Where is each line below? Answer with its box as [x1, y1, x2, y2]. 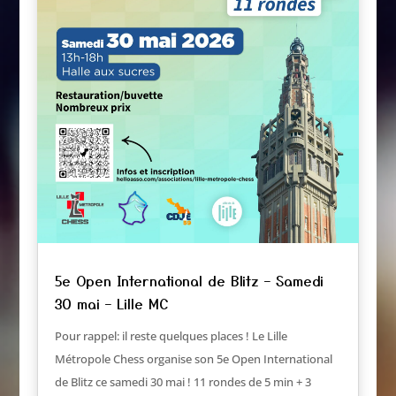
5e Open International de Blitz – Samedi [55, 270, 324, 292]
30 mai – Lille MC [55, 293, 169, 315]
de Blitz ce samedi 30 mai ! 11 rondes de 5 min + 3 [55, 374, 312, 391]
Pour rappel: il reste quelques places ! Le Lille [55, 328, 288, 345]
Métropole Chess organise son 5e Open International [55, 351, 333, 368]
